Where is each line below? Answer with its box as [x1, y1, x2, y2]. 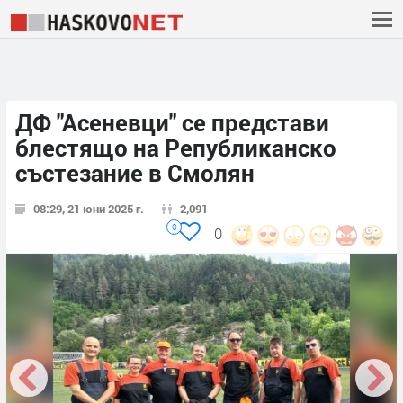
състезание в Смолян [15, 157, 255, 189]
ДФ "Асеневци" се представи [15, 107, 329, 139]
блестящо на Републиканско [15, 132, 336, 164]
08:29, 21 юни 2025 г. [33, 201, 144, 218]
